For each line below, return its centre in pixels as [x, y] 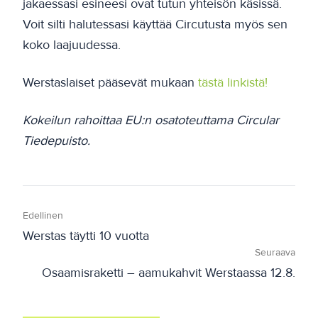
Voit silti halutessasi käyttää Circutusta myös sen [155, 24]
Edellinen [43, 215]
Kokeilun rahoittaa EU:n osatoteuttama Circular [151, 120]
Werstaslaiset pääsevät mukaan [110, 82]
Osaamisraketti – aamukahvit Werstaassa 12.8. [169, 272]
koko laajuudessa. [72, 44]
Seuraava [275, 252]
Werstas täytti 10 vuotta [86, 235]
